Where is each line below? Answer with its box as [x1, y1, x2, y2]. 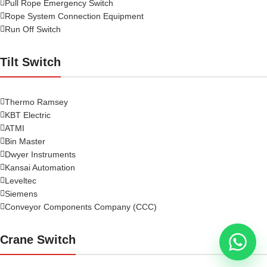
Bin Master [5, 136, 45, 146]
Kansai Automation [5, 162, 75, 172]
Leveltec [5, 175, 36, 185]
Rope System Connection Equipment [5, 11, 144, 21]
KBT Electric [5, 110, 51, 120]
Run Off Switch [5, 24, 61, 34]
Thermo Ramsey [5, 97, 68, 107]
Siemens [5, 188, 38, 198]
